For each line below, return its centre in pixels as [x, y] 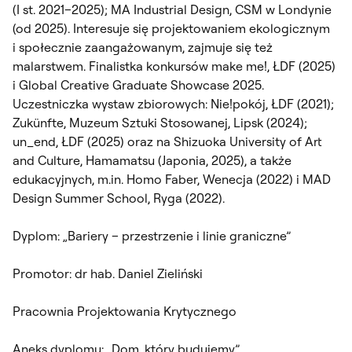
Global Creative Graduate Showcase [124, 84]
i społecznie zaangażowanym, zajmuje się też [143, 47]
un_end [34, 141]
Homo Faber [162, 179]
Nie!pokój [238, 103]
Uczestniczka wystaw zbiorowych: [112, 103]
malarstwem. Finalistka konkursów [112, 66]
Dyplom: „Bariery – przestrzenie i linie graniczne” [152, 235]
